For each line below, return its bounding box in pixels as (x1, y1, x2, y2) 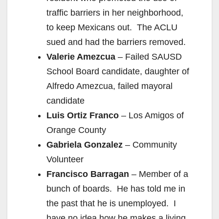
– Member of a (129, 169, 188, 179)
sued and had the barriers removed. (46, 37, 186, 47)
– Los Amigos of (119, 110, 184, 121)
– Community (123, 140, 177, 150)
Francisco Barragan (46, 169, 129, 179)
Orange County (46, 125, 106, 135)
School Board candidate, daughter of (46, 66, 189, 77)
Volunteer (46, 154, 84, 165)
